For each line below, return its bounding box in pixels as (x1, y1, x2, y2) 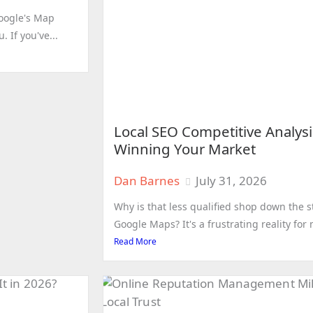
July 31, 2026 (196, 173, 267, 189)
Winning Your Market (114, 139, 256, 159)
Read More (114, 235, 156, 248)
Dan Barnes (114, 173, 180, 189)
